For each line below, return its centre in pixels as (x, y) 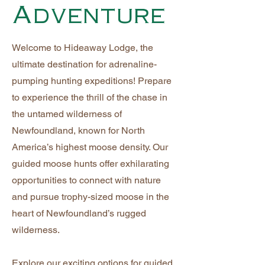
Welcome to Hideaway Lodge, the (83, 48)
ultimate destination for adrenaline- (84, 64)
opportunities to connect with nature (86, 180)
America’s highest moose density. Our (90, 147)
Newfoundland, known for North (78, 130)
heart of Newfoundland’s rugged (79, 213)
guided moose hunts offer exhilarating (91, 164)
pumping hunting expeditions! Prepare (92, 81)
